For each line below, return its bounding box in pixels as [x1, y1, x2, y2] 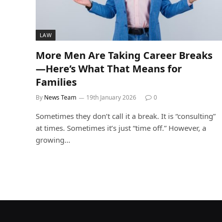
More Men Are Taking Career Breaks [36, 48, 213, 62]
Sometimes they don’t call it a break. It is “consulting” [36, 111, 216, 121]
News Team [44, 93, 76, 102]
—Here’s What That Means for [36, 61, 182, 75]
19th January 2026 [86, 93, 136, 102]
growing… [36, 134, 70, 145]
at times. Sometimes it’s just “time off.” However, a [36, 122, 206, 133]
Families [36, 75, 77, 89]
